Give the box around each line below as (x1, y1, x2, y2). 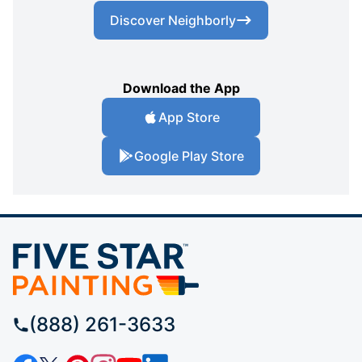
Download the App (122, 79, 240, 96)
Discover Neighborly (110, 11, 236, 28)
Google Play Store (134, 147, 244, 164)
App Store (158, 108, 220, 125)
